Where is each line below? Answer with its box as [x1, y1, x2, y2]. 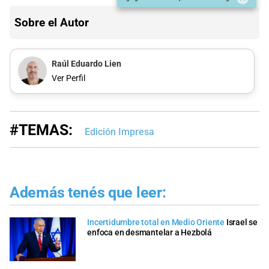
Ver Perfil [51, 73, 85, 83]
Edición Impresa [85, 126, 154, 138]
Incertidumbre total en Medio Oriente [87, 217, 225, 228]
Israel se [226, 217, 258, 228]
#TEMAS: [10, 121, 73, 139]
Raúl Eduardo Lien [51, 59, 121, 70]
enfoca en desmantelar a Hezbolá [87, 227, 212, 238]
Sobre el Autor [14, 15, 89, 29]
